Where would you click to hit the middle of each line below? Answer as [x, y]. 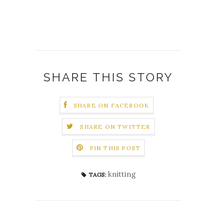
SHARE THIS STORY [108, 77]
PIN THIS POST [115, 148]
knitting [122, 174]
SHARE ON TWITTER [115, 126]
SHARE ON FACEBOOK [111, 105]
